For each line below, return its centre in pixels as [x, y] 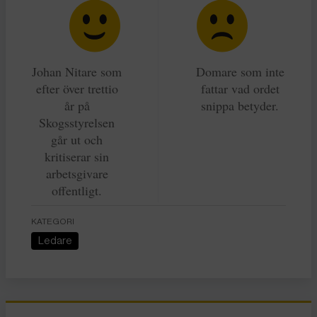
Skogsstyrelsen [77, 122]
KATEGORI [53, 221]
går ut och [77, 139]
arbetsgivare [77, 173]
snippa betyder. [240, 105]
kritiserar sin [77, 156]
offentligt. [77, 190]
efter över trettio [77, 88]
